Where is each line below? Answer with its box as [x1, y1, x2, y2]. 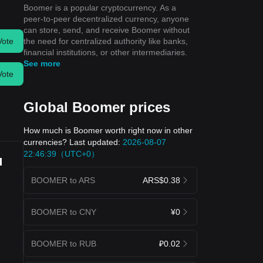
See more [23, 58, 60, 68]
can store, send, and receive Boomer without [23, 25, 190, 35]
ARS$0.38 [143, 175, 180, 185]
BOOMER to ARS [31, 175, 95, 185]
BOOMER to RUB [31, 238, 96, 248]
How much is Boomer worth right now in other [23, 125, 193, 135]
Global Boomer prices [23, 99, 170, 115]
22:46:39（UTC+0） [23, 149, 99, 159]
